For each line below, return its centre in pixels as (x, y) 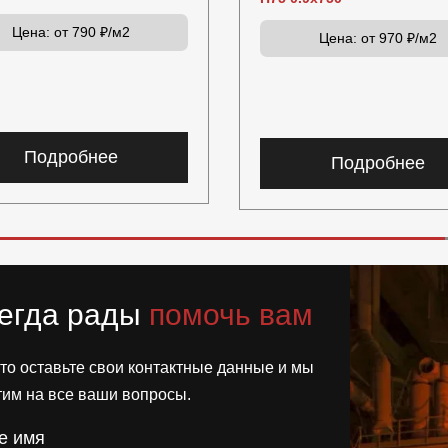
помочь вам (231, 314)
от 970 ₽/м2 (396, 38)
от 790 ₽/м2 (89, 31)
